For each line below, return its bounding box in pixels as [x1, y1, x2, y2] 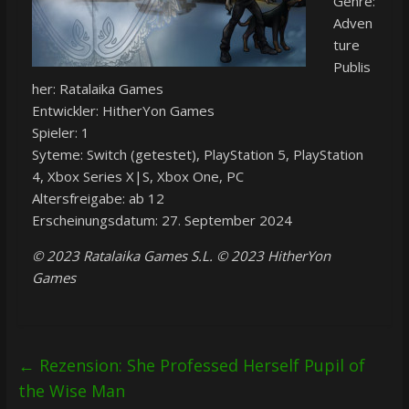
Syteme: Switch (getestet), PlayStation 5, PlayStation [31, 144, 363, 163]
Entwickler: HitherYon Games [31, 100, 215, 120]
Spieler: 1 [31, 122, 89, 142]
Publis [332, 57, 371, 76]
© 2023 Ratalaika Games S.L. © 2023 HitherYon [31, 246, 330, 265]
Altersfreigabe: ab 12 [31, 188, 164, 207]
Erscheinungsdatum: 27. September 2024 [31, 210, 292, 229]
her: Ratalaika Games [31, 79, 163, 98]
